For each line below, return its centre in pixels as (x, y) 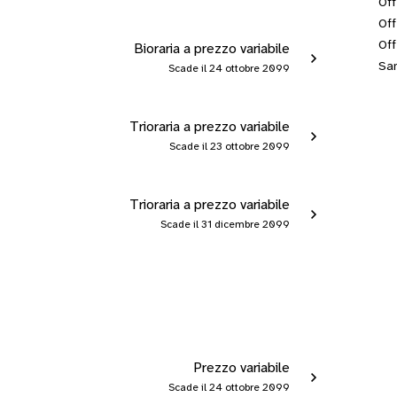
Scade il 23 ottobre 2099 (229, 147)
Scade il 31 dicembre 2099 (225, 225)
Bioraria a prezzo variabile (211, 49)
